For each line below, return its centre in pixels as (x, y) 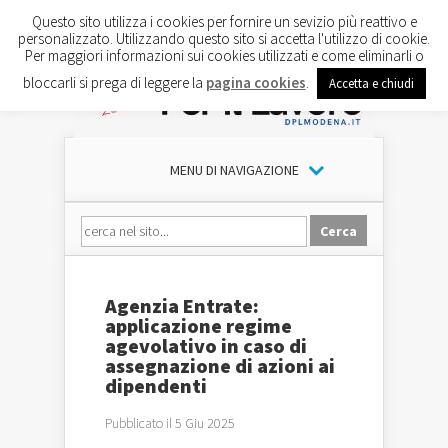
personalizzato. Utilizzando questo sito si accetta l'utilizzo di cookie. (224, 38)
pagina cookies (255, 82)
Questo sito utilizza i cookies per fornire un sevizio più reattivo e (224, 21)
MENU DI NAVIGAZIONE (234, 170)
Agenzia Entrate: (182, 305)
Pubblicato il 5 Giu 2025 (170, 423)
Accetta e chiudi (371, 83)
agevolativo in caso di (206, 345)
